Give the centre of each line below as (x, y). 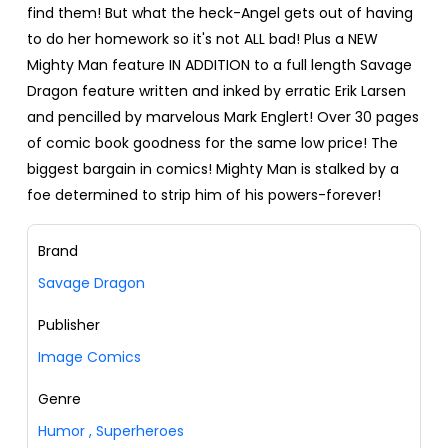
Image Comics (89, 356)
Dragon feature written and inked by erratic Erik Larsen (216, 90)
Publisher (69, 324)
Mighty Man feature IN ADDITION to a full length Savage (219, 64)
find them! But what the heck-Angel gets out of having (220, 12)
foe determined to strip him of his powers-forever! (204, 194)
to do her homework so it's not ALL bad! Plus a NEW (202, 38)
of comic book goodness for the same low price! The (212, 142)
